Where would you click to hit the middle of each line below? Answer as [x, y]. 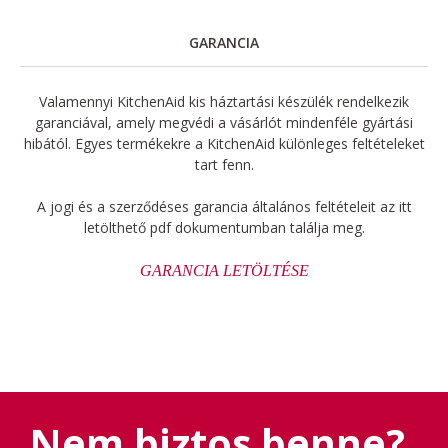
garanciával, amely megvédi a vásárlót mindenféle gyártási [224, 122]
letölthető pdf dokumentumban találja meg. [224, 227]
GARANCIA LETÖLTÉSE [224, 270]
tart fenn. [224, 164]
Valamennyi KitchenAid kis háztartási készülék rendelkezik [224, 101]
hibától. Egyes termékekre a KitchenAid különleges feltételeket [224, 143]
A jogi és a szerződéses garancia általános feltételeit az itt [224, 206]
